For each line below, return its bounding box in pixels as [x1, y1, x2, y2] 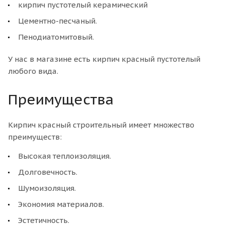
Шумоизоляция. [18, 183, 76, 193]
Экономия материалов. [18, 199, 104, 209]
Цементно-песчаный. [18, 16, 97, 26]
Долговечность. [18, 167, 77, 177]
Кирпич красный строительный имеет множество [8, 120, 194, 130]
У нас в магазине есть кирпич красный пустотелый [8, 54, 200, 64]
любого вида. [8, 66, 58, 76]
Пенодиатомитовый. [18, 32, 94, 42]
